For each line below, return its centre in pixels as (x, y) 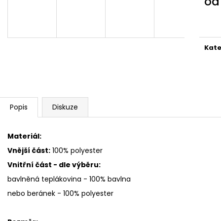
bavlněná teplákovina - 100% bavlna (69, 179)
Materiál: (24, 136)
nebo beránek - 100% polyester (60, 193)
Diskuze (65, 107)
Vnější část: (29, 150)
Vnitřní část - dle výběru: (54, 165)
